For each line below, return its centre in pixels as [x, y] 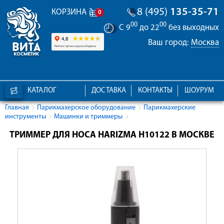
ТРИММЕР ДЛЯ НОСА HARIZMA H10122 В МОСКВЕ [112, 135]
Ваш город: [169, 42]
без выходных [193, 27]
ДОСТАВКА [109, 91]
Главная [17, 108]
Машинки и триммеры [88, 117]
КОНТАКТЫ [155, 91]
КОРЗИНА [69, 12]
